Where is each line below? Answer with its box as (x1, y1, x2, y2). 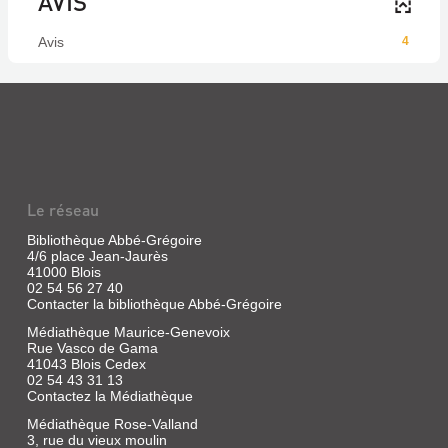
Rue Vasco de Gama (26, 340, 158, 356)
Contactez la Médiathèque (26, 388, 193, 404)
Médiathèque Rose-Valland (26, 416, 198, 432)
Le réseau (26, 199, 99, 220)
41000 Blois (26, 264, 101, 280)
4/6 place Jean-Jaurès (26, 248, 168, 264)
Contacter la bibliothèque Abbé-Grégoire (26, 296, 282, 312)
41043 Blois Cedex (26, 356, 146, 372)
